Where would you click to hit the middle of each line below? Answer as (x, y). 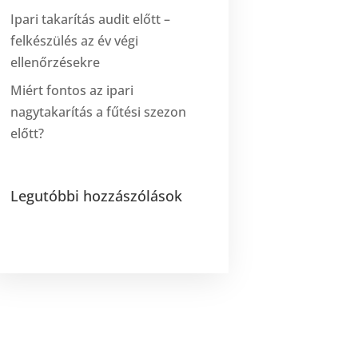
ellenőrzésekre (56, 62)
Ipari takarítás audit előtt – (91, 19)
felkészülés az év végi (75, 40)
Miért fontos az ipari (72, 90)
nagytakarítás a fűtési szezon (99, 111)
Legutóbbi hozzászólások (97, 195)
